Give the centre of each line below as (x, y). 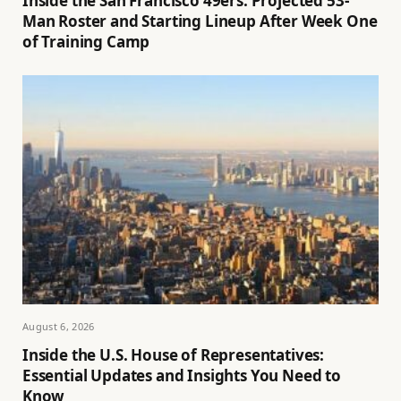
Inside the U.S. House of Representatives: (174, 355)
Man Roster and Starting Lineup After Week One (200, 21)
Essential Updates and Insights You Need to (182, 376)
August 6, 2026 (59, 327)
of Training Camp (86, 41)
